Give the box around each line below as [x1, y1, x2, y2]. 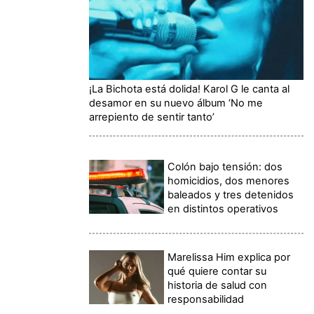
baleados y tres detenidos [168, 189, 294, 202]
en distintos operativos [168, 203, 279, 216]
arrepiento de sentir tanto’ [89, 111, 214, 124]
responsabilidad [168, 293, 245, 306]
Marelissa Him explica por [168, 251, 291, 264]
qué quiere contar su [168, 265, 267, 278]
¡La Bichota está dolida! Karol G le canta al [89, 83, 289, 96]
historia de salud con [168, 279, 268, 292]
